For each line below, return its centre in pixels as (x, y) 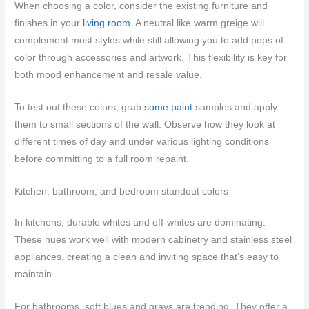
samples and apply (235, 107)
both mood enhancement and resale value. (109, 75)
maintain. (35, 274)
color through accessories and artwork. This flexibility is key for (151, 58)
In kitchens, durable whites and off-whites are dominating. (140, 222)
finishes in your (49, 23)
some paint (169, 107)
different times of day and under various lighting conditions (142, 141)
